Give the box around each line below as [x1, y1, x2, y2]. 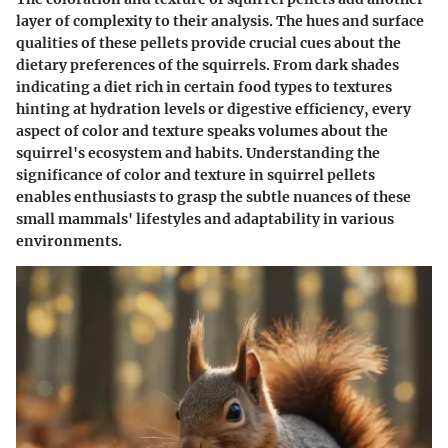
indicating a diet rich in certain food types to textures [16, 78, 392, 97]
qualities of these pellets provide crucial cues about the [16, 34, 401, 53]
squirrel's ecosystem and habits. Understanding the [16, 144, 380, 163]
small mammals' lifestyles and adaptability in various [16, 210, 394, 229]
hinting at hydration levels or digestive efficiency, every [16, 100, 411, 119]
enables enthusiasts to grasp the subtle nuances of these [16, 188, 411, 207]
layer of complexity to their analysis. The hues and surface [16, 12, 424, 31]
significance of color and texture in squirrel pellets [16, 166, 375, 185]
